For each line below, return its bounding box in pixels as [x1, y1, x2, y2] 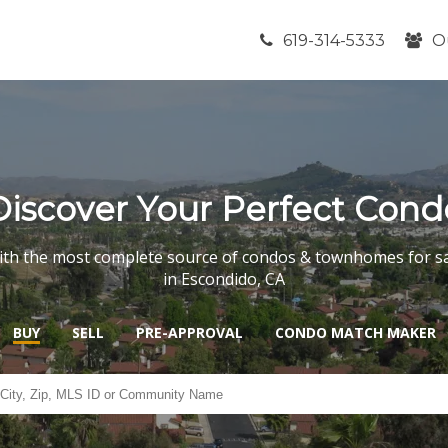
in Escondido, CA [163, 267, 285, 290]
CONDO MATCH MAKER [274, 322, 436, 342]
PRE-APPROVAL [135, 322, 243, 342]
